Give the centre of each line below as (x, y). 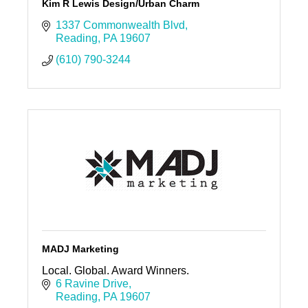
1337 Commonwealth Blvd (120, 25)
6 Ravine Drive (92, 284)
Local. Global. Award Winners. (115, 271)
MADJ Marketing (80, 249)
